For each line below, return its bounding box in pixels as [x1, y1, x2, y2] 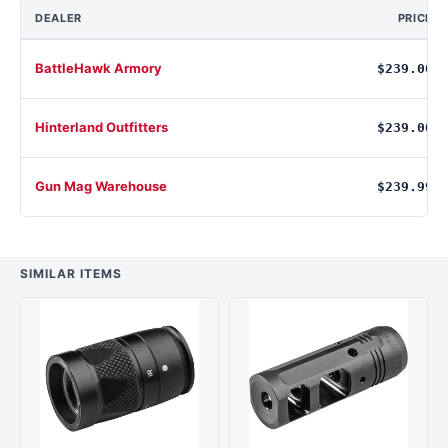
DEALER [35, 11, 82, 25]
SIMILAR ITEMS [20, 266, 122, 281]
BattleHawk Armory [35, 60, 162, 76]
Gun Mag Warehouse [35, 178, 167, 194]
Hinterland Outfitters [35, 119, 168, 135]
